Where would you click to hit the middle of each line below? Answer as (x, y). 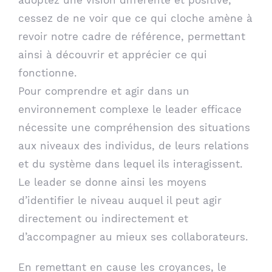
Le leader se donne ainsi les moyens (112, 182)
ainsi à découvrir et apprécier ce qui (113, 54)
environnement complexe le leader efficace (130, 109)
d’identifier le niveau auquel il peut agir (120, 200)
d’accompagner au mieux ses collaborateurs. (133, 236)
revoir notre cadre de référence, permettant (132, 36)
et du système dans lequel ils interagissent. (131, 164)
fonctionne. (48, 73)
